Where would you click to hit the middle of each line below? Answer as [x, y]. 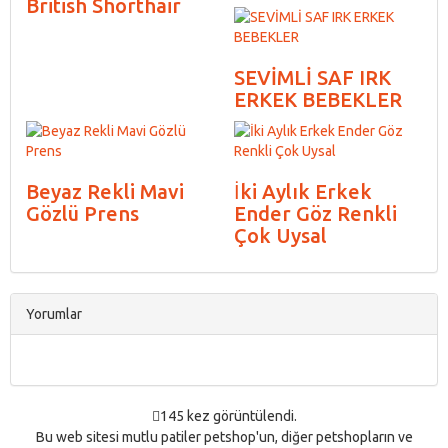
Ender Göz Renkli [315, 213]
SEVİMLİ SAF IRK [312, 77]
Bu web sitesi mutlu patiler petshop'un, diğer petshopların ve [224, 436]
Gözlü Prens [82, 213]
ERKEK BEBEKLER [318, 99]
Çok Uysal [280, 235]
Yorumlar [54, 313]
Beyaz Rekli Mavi [105, 191]
